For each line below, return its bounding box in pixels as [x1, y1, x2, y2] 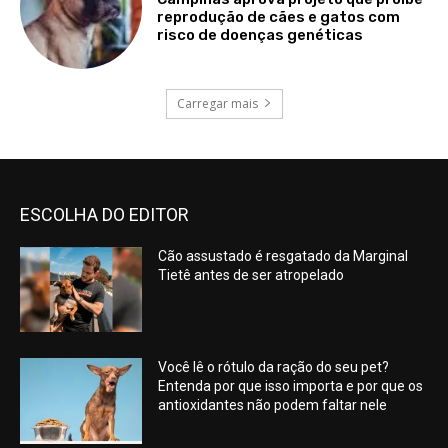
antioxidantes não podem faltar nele [158, 397, 388, 414]
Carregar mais [176, 94, 258, 112]
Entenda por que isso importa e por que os [158, 378, 424, 395]
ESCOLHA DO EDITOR [20, 203, 189, 225]
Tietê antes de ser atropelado [158, 266, 345, 283]
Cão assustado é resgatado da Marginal [158, 247, 409, 264]
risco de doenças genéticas [157, 25, 364, 44]
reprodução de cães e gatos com [157, 7, 401, 26]
